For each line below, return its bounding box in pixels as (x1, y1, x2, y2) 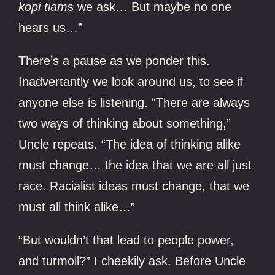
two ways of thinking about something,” (18, 116, 231, 130)
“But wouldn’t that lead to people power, (18, 233, 234, 247)
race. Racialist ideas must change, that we (18, 179, 250, 193)
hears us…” (18, 20, 83, 34)
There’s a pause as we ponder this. (18, 53, 211, 68)
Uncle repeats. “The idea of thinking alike (18, 137, 241, 151)
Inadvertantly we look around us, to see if (18, 74, 244, 88)
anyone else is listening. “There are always (18, 95, 250, 109)
